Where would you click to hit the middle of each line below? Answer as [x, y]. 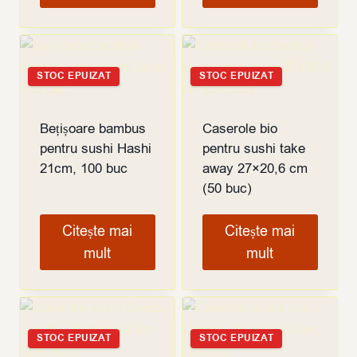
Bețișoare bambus [92, 129]
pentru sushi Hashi [95, 149]
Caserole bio [239, 129]
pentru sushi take [253, 149]
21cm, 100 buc [83, 169]
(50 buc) [227, 189]
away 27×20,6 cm [255, 169]
